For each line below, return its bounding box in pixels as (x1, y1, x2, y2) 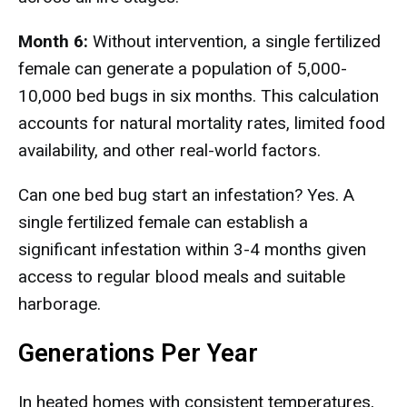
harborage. (18, 293, 101, 314)
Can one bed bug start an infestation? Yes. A (18, 184, 354, 205)
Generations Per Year (18, 339, 258, 368)
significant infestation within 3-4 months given (18, 239, 366, 260)
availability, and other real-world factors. (18, 140, 321, 161)
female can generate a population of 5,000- (18, 58, 347, 79)
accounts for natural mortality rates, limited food (18, 113, 385, 134)
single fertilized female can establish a (18, 212, 308, 233)
